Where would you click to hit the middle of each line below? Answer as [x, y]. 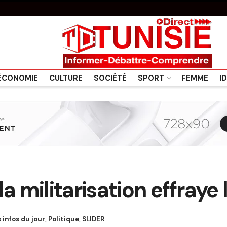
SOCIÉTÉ [110, 78]
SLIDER [93, 219]
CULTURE [66, 78]
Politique [64, 219]
